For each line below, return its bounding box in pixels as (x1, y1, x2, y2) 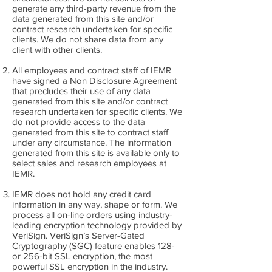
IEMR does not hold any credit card (12, 189, 151, 199)
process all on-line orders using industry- (12, 209, 172, 220)
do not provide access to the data (12, 117, 145, 127)
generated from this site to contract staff (12, 127, 168, 137)
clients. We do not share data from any (12, 34, 163, 44)
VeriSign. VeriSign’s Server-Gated (12, 230, 144, 240)
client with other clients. (12, 44, 102, 55)
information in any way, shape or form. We (12, 199, 177, 209)
